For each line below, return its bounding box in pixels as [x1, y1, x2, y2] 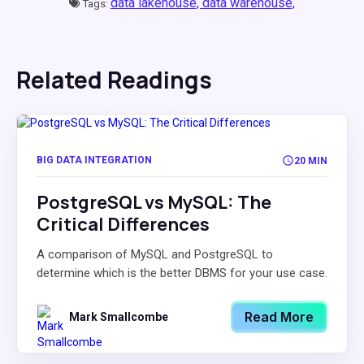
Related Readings [16, 64, 212, 95]
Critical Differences [37, 212, 210, 236]
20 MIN [294, 154, 327, 167]
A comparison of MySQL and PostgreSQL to [37, 247, 273, 262]
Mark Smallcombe [69, 310, 168, 323]
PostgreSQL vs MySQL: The [37, 190, 271, 214]
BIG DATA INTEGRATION [37, 154, 152, 166]
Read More [245, 309, 314, 325]
